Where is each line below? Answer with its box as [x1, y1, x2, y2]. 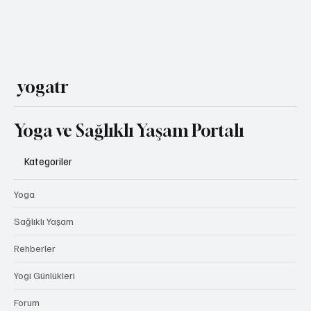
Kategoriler [24, 188, 72, 201]
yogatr [18, 110, 69, 131]
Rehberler [14, 276, 56, 288]
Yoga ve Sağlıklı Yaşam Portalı [15, 154, 244, 174]
